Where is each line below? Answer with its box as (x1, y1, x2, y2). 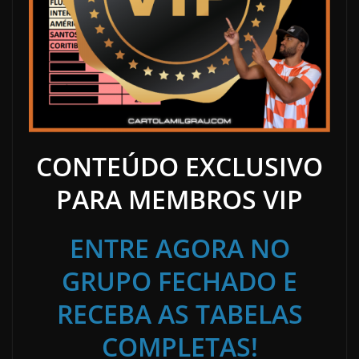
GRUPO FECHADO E (62, 264, 297, 299)
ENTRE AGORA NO (69, 231, 290, 266)
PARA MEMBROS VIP (56, 182, 303, 217)
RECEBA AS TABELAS (56, 296, 303, 332)
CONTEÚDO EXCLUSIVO (36, 149, 323, 184)
